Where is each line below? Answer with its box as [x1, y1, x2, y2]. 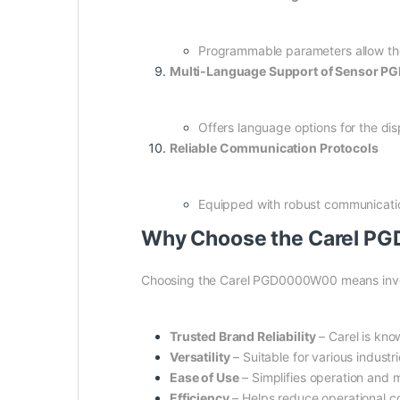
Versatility [170, 348, 230, 364]
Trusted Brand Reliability [170, 328, 316, 344]
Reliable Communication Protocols [170, 139, 379, 155]
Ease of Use [170, 369, 239, 385]
